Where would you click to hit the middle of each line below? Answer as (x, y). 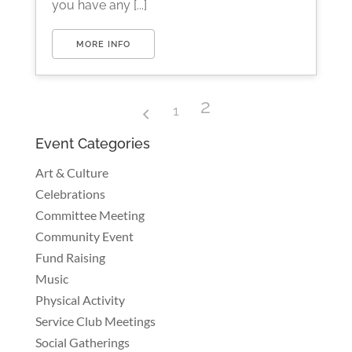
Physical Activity (80, 300)
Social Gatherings (82, 342)
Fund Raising (70, 257)
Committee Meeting (90, 215)
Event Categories (92, 143)
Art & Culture (71, 172)
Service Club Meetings (95, 321)
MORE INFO (103, 44)
